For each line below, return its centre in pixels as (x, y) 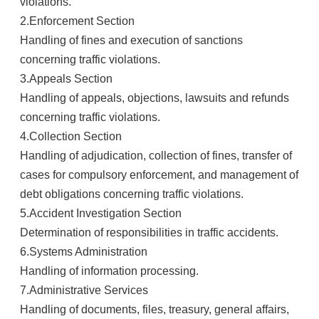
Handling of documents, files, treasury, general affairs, (155, 309)
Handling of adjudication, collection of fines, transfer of (156, 156)
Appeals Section (71, 79)
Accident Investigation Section (105, 213)
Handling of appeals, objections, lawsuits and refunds (155, 98)
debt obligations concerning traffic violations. (132, 194)
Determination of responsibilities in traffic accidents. (149, 232)
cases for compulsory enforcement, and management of (159, 175)
